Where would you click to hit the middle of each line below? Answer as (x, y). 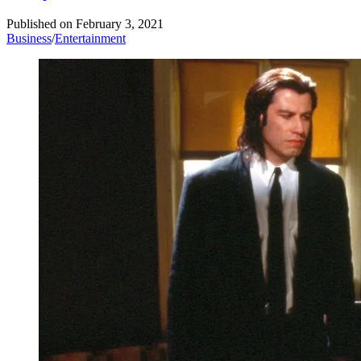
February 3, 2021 (120, 24)
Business (29, 39)
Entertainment (90, 39)
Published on (39, 24)
